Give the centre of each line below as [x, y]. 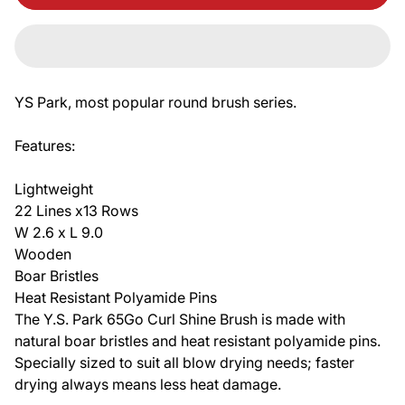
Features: [45, 146]
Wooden [43, 254]
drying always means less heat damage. [148, 385]
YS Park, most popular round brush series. [155, 103]
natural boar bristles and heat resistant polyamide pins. [198, 341]
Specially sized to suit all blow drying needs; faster [184, 363]
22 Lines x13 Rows [76, 211]
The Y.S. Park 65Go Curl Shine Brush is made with [180, 320]
